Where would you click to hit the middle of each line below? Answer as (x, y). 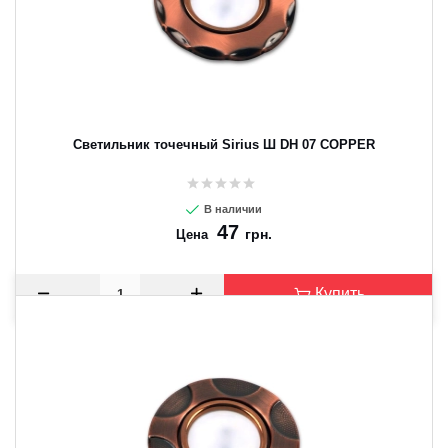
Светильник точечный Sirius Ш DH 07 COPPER (224, 144)
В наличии (231, 209)
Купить (339, 293)
